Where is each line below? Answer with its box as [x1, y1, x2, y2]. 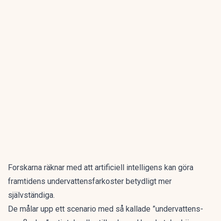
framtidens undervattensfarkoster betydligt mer [8, 177, 172, 186]
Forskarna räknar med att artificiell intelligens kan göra [8, 163, 193, 172]
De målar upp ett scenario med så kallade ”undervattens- [8, 204, 203, 214]
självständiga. [8, 190, 55, 200]
